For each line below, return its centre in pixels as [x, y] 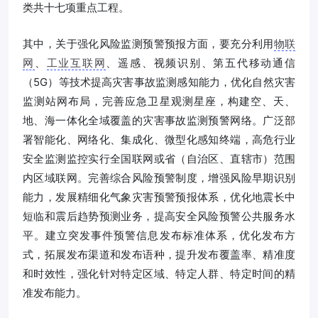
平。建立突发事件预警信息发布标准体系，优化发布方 [159, 235]
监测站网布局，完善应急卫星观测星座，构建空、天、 [159, 101]
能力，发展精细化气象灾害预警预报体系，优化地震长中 [159, 197]
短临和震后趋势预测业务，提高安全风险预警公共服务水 [159, 216]
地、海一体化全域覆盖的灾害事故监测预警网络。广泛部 [159, 120]
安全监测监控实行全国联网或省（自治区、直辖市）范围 [159, 158]
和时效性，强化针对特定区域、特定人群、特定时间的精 [159, 273]
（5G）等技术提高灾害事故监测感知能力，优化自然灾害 [159, 82]
